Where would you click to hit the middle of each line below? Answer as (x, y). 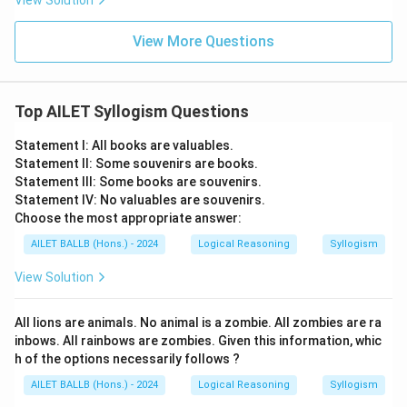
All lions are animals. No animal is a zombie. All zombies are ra (198, 323)
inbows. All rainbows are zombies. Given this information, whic (198, 341)
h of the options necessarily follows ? (127, 359)
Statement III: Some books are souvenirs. (138, 182)
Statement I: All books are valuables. (124, 145)
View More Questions (203, 41)
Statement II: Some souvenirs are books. (136, 164)
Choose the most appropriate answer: (128, 218)
